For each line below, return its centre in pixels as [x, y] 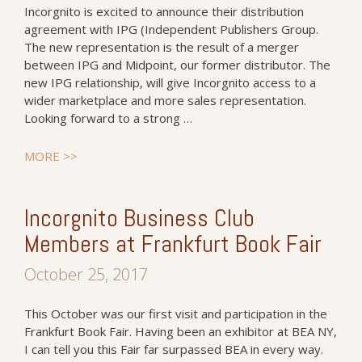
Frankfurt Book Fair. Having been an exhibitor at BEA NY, [181, 331]
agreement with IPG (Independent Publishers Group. [171, 29]
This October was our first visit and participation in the [176, 314]
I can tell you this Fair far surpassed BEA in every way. [174, 349]
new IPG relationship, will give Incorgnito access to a [170, 82]
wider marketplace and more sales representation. [165, 100]
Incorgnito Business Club [139, 218]
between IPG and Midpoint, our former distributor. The [177, 65]
